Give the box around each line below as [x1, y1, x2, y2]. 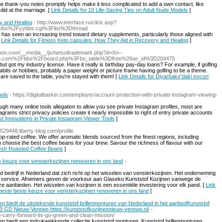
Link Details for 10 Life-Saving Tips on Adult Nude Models [51, 7, 188, 13]
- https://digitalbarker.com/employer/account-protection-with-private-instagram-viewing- [9, 92, 218, 98]
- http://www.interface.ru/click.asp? [34, 19, 116, 25]
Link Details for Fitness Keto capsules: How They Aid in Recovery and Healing [1, 37, 188, 43]
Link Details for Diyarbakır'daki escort [118, 73, 209, 79]
